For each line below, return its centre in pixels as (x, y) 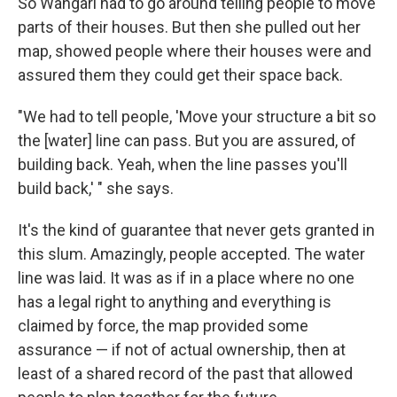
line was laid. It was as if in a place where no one (186, 277)
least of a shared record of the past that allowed (185, 373)
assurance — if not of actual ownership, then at (182, 349)
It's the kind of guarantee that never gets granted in (196, 230)
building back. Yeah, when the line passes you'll (183, 164)
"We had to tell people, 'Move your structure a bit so (197, 116)
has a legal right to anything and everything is (175, 301)
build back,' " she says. (96, 188)
